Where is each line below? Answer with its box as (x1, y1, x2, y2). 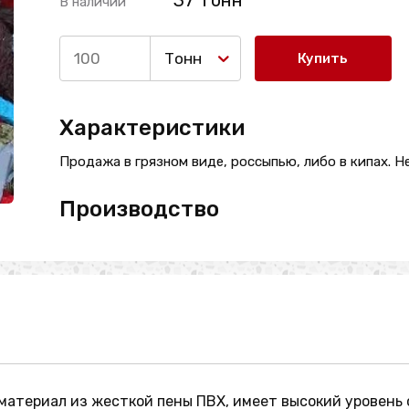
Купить (298, 50, 349, 67)
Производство (58, 196, 219, 222)
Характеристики (58, 115, 245, 141)
